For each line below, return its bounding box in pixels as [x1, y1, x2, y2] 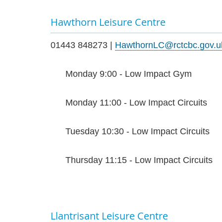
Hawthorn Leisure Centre [51, 15, 166, 29]
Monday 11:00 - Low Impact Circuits [65, 98, 207, 108]
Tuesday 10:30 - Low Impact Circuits [65, 126, 210, 137]
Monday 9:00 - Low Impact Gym [65, 69, 192, 79]
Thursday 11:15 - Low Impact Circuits [65, 155, 213, 166]
